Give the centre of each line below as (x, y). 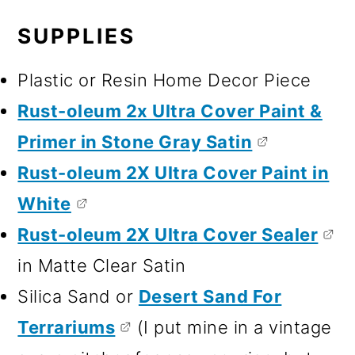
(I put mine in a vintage (232, 327)
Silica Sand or (78, 296)
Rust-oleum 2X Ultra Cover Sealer (168, 234)
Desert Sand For (210, 296)
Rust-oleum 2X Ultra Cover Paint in (174, 172)
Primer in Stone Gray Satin (135, 141)
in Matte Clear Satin (102, 265)
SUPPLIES (77, 35)
